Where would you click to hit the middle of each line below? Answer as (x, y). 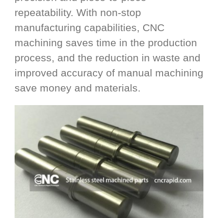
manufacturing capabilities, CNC (90, 28)
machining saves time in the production (106, 43)
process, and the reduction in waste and (108, 58)
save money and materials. (78, 88)
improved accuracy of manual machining (109, 73)
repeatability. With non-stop (78, 13)
